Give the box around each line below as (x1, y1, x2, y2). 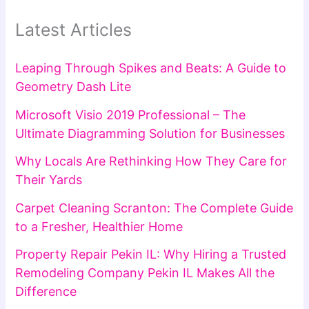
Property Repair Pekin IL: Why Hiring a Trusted (15, 247, 287, 262)
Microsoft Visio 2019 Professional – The (15, 107, 246, 122)
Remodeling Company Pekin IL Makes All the (15, 266, 275, 281)
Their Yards (15, 172, 83, 188)
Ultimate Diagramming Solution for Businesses (15, 126, 286, 141)
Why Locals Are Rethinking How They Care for (15, 154, 288, 169)
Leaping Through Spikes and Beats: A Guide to (15, 61, 287, 76)
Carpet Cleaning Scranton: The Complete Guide (15, 200, 294, 215)
